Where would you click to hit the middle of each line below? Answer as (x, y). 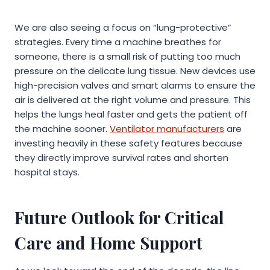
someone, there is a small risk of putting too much (127, 57)
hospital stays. (47, 172)
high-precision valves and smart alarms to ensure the (135, 86)
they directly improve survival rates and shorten (121, 158)
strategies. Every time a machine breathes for (118, 42)
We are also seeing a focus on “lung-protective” (123, 28)
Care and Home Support (108, 243)
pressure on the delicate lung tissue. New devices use (135, 71)
